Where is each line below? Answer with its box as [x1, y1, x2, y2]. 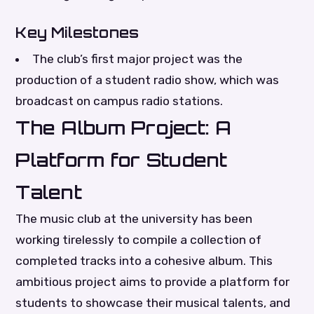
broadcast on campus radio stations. [15, 94, 224, 109]
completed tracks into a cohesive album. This [15, 254, 273, 268]
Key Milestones [15, 23, 139, 42]
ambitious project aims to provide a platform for [15, 275, 290, 289]
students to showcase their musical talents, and [15, 296, 291, 310]
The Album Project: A [15, 116, 232, 139]
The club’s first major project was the [32, 52, 243, 67]
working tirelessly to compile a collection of [15, 233, 262, 247]
